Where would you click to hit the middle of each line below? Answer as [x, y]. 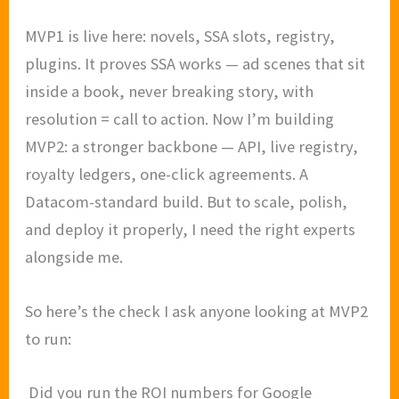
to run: [49, 338]
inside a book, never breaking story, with [170, 91]
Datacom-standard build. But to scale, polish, [187, 202]
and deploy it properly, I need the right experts [191, 229]
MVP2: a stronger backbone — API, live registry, [192, 147]
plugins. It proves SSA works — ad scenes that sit [195, 64]
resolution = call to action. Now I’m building [180, 119]
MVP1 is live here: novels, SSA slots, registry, [180, 36]
